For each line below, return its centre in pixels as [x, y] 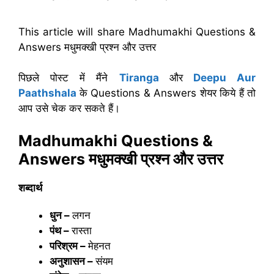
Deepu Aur [224, 77]
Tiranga [139, 77]
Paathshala [47, 93]
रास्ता [82, 231]
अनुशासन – [71, 261]
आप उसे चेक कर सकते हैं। [69, 108]
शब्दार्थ [30, 188]
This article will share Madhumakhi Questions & [137, 31]
